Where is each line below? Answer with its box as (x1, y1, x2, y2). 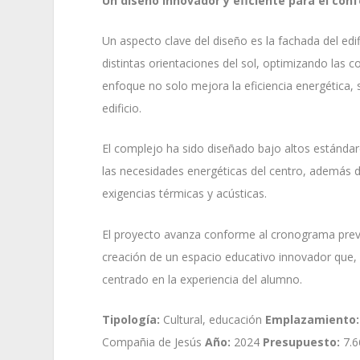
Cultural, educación (160, 312, 266, 328)
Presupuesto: (263, 334, 344, 350)
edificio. (102, 100, 142, 116)
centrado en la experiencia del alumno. (102, 271, 303, 287)
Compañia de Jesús (102, 334, 206, 350)
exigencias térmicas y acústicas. (102, 186, 268, 202)
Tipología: (102, 312, 161, 328)
